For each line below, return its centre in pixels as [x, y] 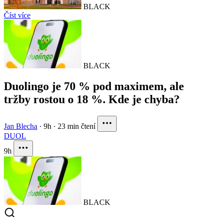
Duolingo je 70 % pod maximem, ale [94, 86]
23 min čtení [77, 126]
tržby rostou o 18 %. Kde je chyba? [92, 100]
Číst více [17, 15]
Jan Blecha [21, 126]
